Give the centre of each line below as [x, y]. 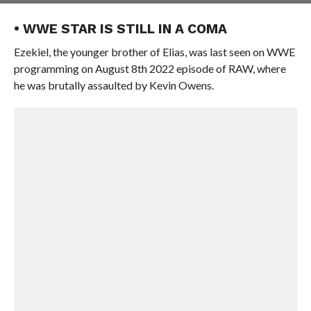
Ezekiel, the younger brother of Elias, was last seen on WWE [154, 52]
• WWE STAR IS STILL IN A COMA [120, 29]
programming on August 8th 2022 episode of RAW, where [150, 68]
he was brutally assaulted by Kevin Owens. [114, 85]
